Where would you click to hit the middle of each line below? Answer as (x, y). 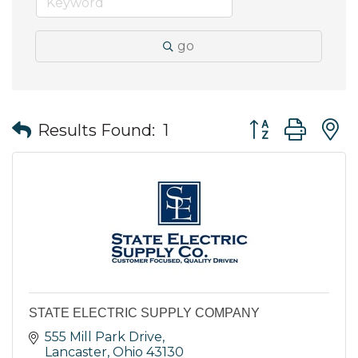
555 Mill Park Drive (103, 337)
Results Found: (96, 130)
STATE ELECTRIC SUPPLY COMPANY (144, 313)
